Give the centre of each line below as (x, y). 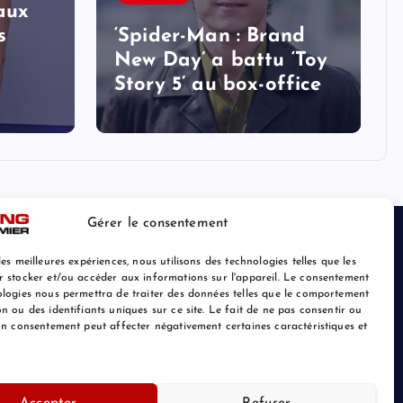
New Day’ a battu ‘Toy (221, 60)
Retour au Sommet (316, 386)
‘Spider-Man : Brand (210, 36)
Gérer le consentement (157, 223)
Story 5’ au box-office (218, 85)
